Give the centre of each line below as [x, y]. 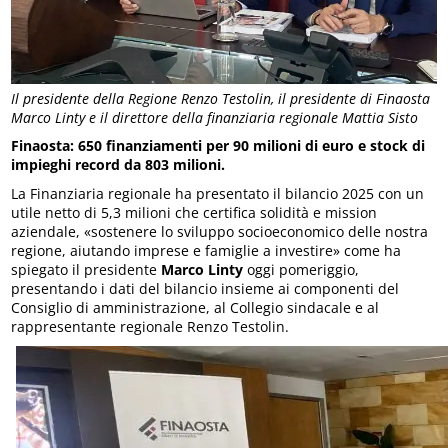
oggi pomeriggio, [301, 270]
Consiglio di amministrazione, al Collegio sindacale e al [195, 308]
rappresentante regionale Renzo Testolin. [150, 327]
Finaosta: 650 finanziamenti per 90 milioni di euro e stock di [218, 146]
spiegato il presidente [86, 270]
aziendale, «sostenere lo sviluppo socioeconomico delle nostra [220, 232]
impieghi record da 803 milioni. [118, 165]
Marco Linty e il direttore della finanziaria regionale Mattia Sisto [215, 118]
